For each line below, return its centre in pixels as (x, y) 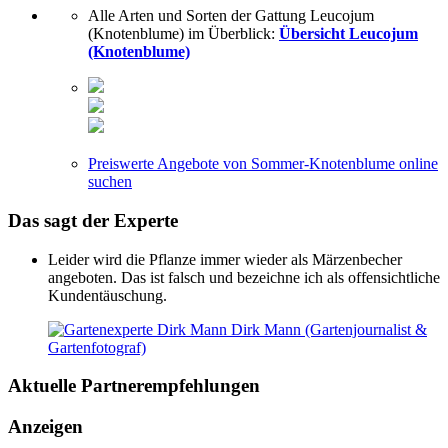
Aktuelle (44, 386)
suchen (110, 182)
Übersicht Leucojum (348, 34)
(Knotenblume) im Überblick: (183, 34)
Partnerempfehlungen (170, 386)
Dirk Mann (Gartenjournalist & (329, 329)
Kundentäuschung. (107, 295)
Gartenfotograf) (97, 347)
